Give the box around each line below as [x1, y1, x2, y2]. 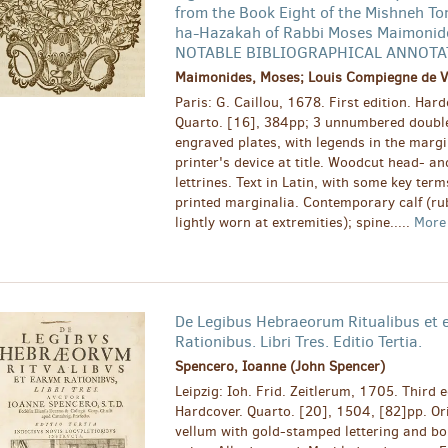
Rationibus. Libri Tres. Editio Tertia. [174, 331, 422, 353]
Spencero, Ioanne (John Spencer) [174, 357, 385, 377]
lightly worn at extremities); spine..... [174, 213, 414, 233]
